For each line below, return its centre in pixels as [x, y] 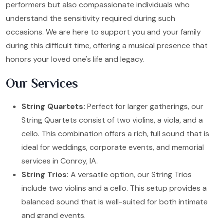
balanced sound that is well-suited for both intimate [115, 201]
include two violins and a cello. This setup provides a [114, 188]
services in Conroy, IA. [60, 161]
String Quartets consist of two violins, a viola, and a [112, 120]
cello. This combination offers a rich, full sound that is [115, 133]
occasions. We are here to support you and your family [103, 32]
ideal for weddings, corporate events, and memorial [113, 147]
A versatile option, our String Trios [130, 174]
